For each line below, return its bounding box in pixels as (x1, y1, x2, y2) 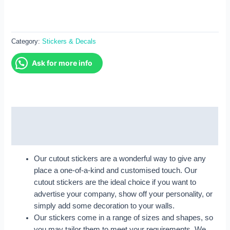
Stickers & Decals (42, 37, 97, 46)
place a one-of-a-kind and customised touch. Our (34, 166, 198, 175)
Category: (11, 37, 43, 46)
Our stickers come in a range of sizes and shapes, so (34, 213, 214, 222)
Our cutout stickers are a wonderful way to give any (34, 154, 206, 163)
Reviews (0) (11, 131, 53, 140)
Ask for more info (32, 58, 93, 67)
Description (11, 112, 53, 121)
